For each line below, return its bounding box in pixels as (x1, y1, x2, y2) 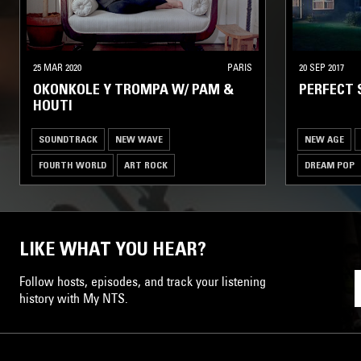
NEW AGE (305, 132, 344, 145)
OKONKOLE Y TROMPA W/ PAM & (33, 80, 234, 98)
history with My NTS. (19, 289, 128, 306)
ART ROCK (124, 158, 168, 171)
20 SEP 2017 (299, 60, 344, 73)
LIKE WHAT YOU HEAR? (19, 236, 206, 260)
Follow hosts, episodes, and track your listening (19, 272, 266, 289)
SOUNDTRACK (39, 132, 98, 145)
